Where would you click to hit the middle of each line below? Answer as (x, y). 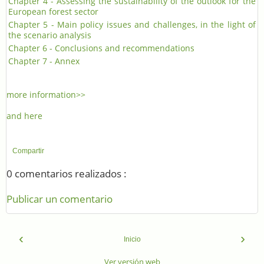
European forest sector (53, 12)
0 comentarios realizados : (67, 174)
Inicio (132, 239)
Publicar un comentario (60, 199)
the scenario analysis (50, 35)
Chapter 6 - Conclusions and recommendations (101, 48)
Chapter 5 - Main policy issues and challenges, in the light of (132, 25)
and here (24, 116)
